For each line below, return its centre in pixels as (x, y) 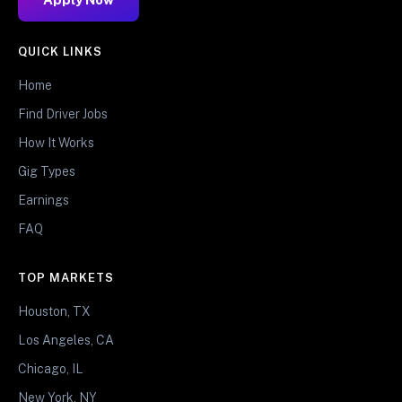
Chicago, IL (51, 368)
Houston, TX (54, 311)
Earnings (44, 200)
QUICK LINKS (61, 51)
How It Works (56, 142)
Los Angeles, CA (66, 340)
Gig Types (47, 171)
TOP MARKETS (66, 277)
